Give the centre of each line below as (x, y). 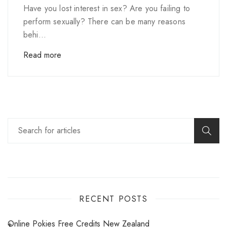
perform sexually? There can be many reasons (104, 21)
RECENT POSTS (113, 199)
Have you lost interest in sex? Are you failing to (107, 8)
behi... (35, 34)
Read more (42, 55)
